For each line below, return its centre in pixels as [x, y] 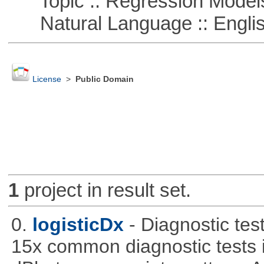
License [47, 80]
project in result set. [105, 190]
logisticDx [78, 224]
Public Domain [104, 80]
